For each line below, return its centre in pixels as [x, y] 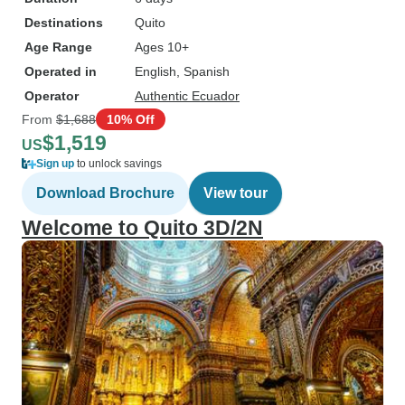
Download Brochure [105, 193]
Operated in [61, 71]
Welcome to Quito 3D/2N [142, 228]
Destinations [64, 23]
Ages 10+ [162, 47]
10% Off [131, 119]
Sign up [55, 164]
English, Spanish [182, 71]
